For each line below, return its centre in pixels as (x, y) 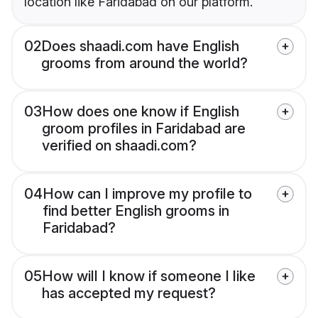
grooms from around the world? (144, 64)
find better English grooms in (136, 211)
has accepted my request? (129, 294)
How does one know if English (141, 112)
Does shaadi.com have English (140, 46)
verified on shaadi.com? (119, 146)
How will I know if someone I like (149, 276)
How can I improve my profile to (147, 194)
